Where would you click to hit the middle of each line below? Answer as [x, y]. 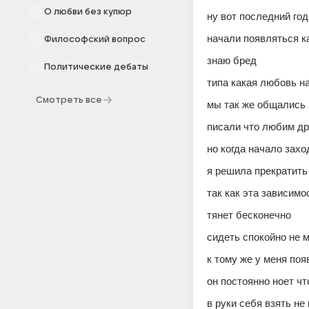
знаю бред [233, 60]
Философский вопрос [95, 39]
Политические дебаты [96, 67]
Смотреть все [69, 100]
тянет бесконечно [250, 215]
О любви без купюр [88, 12]
